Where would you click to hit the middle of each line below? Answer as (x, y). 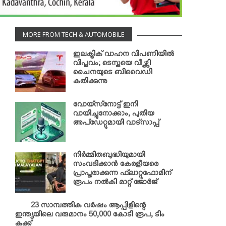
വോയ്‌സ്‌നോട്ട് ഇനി (106, 106)
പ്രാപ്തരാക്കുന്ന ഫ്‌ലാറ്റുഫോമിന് (122, 175)
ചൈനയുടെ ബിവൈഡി (113, 74)
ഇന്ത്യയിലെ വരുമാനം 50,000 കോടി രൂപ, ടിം (90, 216)
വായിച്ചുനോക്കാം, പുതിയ (114, 115)
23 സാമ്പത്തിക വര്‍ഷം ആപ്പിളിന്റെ (89, 207)
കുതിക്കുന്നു (90, 83)
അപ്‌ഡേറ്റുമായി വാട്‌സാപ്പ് (116, 124)
